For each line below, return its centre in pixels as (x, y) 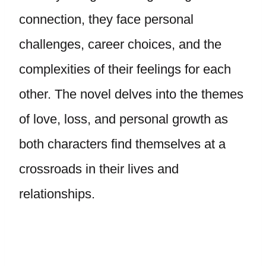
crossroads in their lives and (99, 169)
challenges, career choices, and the (120, 44)
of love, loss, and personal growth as (123, 119)
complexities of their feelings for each (125, 69)
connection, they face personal (106, 19)
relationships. (57, 194)
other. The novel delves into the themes (131, 94)
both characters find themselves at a (122, 144)
